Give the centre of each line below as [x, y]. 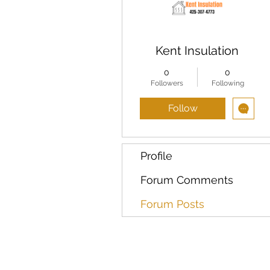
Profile [156, 155]
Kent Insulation [197, 50]
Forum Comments [187, 180]
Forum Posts [172, 204]
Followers [167, 83]
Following [228, 83]
